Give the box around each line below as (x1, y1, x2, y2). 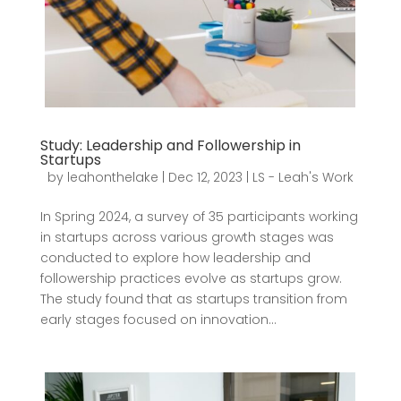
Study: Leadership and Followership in (39, 135, 301, 156)
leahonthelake (66, 168, 158, 186)
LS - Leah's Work (252, 168, 354, 186)
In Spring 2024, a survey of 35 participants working (39, 208, 358, 226)
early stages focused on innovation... (39, 311, 277, 328)
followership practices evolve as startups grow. (39, 269, 342, 287)
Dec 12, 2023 (167, 168, 243, 186)
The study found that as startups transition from (39, 290, 347, 308)
